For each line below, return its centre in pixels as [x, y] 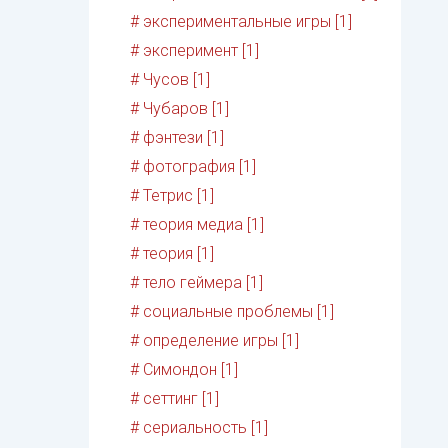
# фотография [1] [193, 167]
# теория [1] [172, 254]
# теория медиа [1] [197, 225]
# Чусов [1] [170, 80]
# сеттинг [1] [175, 399]
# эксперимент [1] [195, 51]
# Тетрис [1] [172, 196]
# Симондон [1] [184, 370]
